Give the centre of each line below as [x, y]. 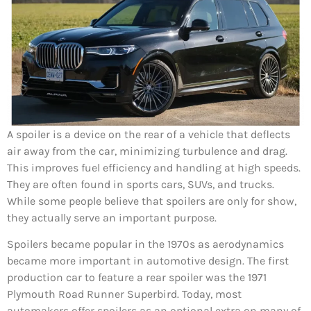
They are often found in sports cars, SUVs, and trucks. [141, 184]
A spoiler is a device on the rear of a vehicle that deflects [149, 134]
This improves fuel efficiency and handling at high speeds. [154, 167]
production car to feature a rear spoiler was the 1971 [137, 278]
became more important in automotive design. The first [148, 261]
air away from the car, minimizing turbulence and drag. [147, 151]
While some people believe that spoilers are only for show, [152, 201]
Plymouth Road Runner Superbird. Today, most [124, 294]
